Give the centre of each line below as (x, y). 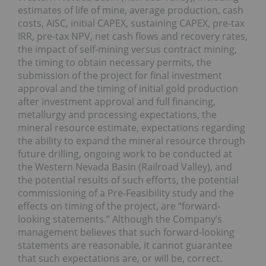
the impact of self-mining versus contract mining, (127, 49)
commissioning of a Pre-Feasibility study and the (126, 193)
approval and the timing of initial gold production (128, 88)
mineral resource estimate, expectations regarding (132, 127)
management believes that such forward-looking (126, 232)
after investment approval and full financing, (117, 101)
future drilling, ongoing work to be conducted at (125, 153)
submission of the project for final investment (120, 75)
